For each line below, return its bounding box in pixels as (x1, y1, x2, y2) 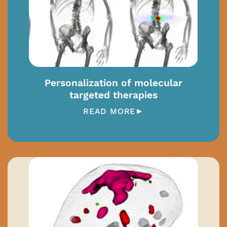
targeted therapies (69, 89, 158, 101)
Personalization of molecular (44, 77, 182, 89)
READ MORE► (83, 106, 144, 117)
